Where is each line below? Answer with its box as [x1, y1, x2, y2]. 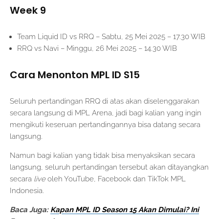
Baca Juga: [10, 205, 50, 215]
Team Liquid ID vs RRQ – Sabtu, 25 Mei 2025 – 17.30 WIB [17, 32, 205, 42]
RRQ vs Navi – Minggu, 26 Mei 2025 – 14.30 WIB [17, 44, 177, 53]
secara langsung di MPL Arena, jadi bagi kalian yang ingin [10, 109, 201, 118]
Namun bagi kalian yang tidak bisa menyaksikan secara [10, 151, 195, 160]
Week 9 [10, 3, 46, 18]
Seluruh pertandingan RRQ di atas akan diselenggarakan [10, 97, 199, 106]
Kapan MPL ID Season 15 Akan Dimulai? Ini [50, 205, 199, 215]
